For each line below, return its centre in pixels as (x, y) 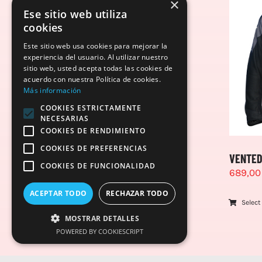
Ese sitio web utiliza (75, 14)
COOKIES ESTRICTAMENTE (91, 108)
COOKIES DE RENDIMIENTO (93, 131)
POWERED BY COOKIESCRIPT (99, 231)
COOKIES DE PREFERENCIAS (94, 148)
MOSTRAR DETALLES (102, 218)
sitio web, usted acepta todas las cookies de (98, 68)
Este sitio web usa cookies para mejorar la (96, 46)
